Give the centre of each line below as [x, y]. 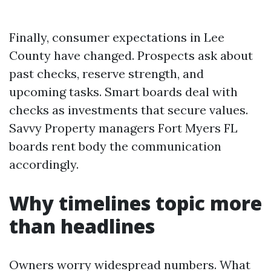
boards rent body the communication [115, 146]
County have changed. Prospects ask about [131, 55]
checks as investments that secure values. [129, 110]
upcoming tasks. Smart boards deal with [123, 92]
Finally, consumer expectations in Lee [117, 37]
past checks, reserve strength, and [106, 73]
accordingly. [44, 164]
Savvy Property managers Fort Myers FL [123, 128]
